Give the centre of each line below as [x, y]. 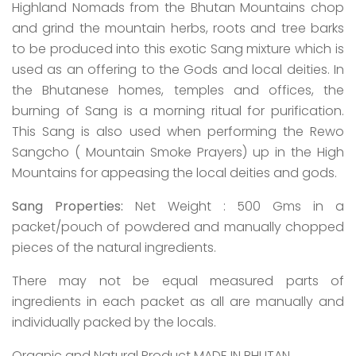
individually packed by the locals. [114, 322]
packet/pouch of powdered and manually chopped [178, 227]
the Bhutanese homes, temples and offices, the [178, 90]
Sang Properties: [68, 206]
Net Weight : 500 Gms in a [233, 206]
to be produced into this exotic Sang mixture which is [178, 49]
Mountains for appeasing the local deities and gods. [174, 173]
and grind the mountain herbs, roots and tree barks [178, 28]
